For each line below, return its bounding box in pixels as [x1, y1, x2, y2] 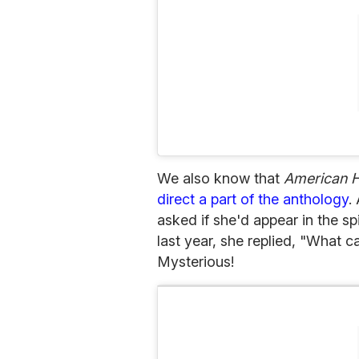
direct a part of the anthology [157, 191, 349, 208]
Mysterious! [157, 253, 234, 271]
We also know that [157, 170, 284, 188]
